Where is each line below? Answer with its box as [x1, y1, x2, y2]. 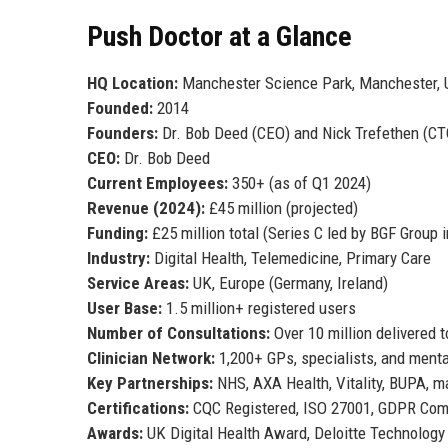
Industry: [87, 247, 150, 268]
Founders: [87, 122, 158, 143]
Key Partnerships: [87, 372, 213, 393]
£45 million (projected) [205, 197, 358, 218]
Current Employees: [87, 172, 228, 193]
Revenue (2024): [87, 197, 205, 218]
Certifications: [87, 397, 189, 418]
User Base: [87, 297, 162, 318]
